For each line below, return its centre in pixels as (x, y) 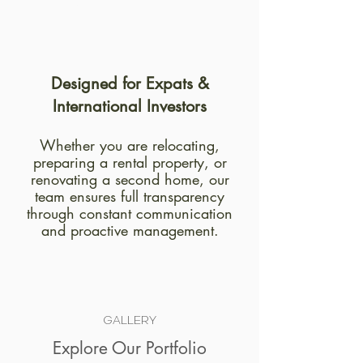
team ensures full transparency (130, 196)
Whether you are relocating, (130, 145)
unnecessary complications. (111, 12)
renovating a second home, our (130, 179)
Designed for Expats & (130, 83)
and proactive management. (130, 230)
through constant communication (130, 213)
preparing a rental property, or (130, 162)
